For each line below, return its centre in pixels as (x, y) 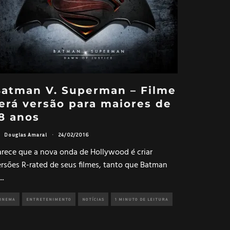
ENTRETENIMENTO (49, 199)
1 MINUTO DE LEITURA (142, 199)
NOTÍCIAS (93, 199)
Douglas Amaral (26, 135)
